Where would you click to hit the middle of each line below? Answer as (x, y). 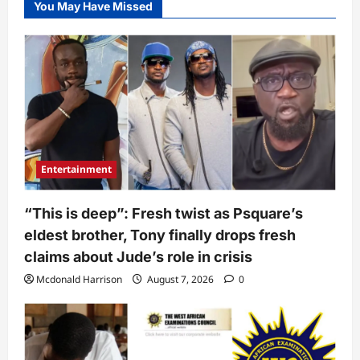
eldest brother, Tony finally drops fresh (160, 235)
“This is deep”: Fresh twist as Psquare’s (164, 214)
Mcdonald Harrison (79, 280)
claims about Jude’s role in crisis (138, 257)
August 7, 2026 (180, 280)
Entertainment (76, 170)
